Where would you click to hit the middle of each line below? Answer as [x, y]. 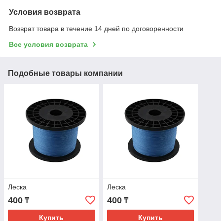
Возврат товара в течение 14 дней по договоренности [96, 28]
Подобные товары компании [65, 73]
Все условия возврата [48, 44]
